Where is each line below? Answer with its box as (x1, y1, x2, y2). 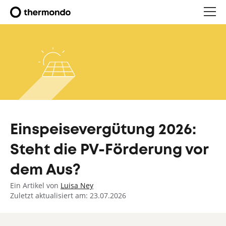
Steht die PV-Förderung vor (10, 144, 208, 157)
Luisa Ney (61, 181, 93, 190)
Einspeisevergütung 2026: (10, 124, 196, 137)
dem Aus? (10, 164, 81, 177)
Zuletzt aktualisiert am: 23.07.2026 (10, 191, 126, 200)
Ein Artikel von (10, 181, 61, 190)
